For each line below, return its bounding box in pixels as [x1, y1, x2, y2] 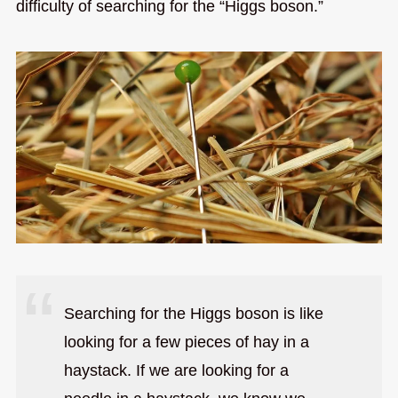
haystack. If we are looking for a [63, 361, 289, 379]
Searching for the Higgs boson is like [63, 304, 323, 322]
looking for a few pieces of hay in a [63, 332, 309, 351]
